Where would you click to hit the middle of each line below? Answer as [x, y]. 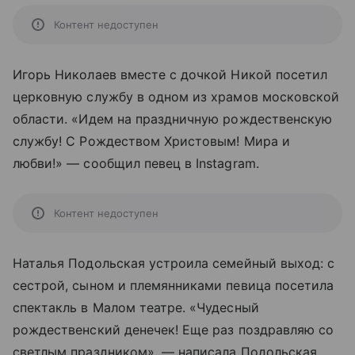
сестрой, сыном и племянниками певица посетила [174, 285]
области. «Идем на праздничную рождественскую [173, 119]
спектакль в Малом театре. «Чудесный [136, 307]
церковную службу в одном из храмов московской [176, 97]
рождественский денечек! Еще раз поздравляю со [174, 330]
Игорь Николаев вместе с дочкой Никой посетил [170, 74]
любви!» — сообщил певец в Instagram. [136, 163]
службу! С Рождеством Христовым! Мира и [151, 141]
